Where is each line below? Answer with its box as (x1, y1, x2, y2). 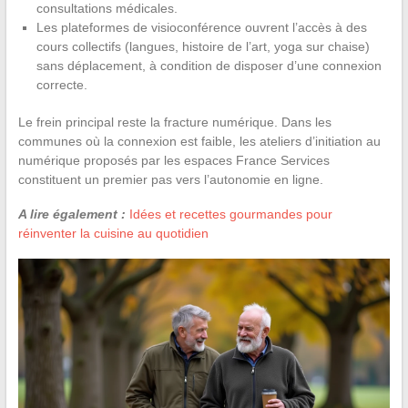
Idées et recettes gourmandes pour (128, 206, 332, 221)
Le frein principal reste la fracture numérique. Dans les (17, 114, 331, 129)
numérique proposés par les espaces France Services (17, 152, 330, 168)
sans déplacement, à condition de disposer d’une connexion (36, 57, 382, 73)
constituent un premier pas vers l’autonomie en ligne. (17, 171, 323, 187)
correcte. (36, 76, 87, 92)
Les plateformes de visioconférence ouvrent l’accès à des (36, 19, 367, 35)
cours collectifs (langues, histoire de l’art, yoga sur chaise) (36, 38, 370, 54)
